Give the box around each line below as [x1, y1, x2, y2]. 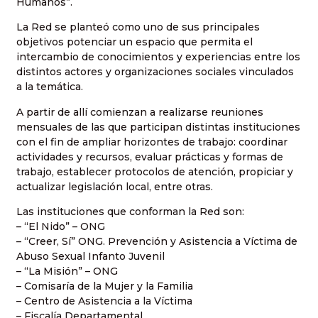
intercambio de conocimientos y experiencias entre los [16, 50, 300, 64]
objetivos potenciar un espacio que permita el [16, 35, 253, 49]
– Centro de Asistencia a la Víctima [16, 295, 192, 308]
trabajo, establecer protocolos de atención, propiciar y [16, 165, 293, 178]
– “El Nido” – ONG [16, 220, 105, 234]
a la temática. [16, 80, 83, 94]
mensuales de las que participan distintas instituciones [16, 120, 300, 133]
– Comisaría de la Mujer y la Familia [16, 280, 193, 293]
